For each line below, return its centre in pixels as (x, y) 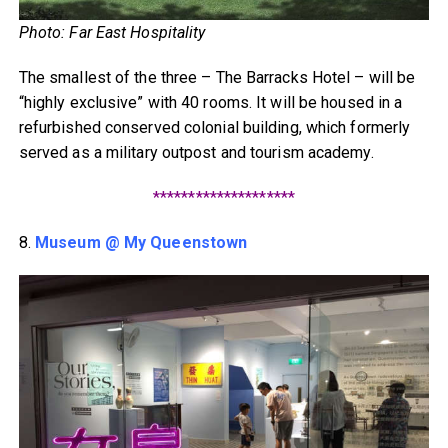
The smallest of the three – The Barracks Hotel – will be (217, 77)
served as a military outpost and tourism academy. (196, 152)
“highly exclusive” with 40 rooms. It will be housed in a (210, 102)
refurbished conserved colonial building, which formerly (214, 127)
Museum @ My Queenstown (141, 242)
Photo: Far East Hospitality (112, 32)
